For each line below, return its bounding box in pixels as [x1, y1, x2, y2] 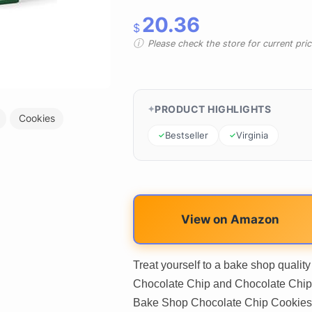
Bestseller [164, 129, 208, 141]
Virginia [235, 129, 268, 141]
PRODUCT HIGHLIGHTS [155, 102, 272, 115]
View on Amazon [180, 212, 279, 226]
